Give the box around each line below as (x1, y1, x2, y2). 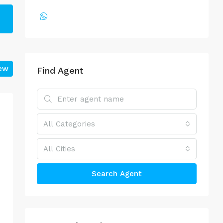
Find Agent (37, 65, 83, 76)
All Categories (43, 119, 95, 128)
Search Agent (92, 169, 142, 178)
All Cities (43, 144, 75, 153)
